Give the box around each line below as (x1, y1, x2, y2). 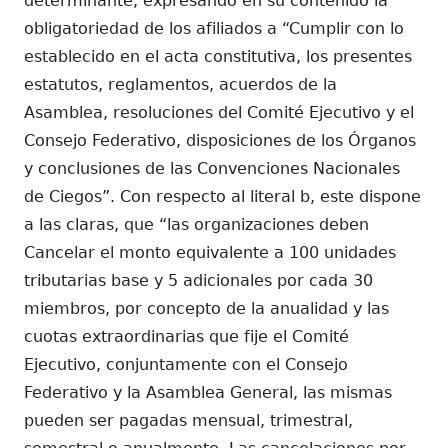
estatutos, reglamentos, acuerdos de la (24, 74, 337, 94)
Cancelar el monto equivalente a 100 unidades (24, 242, 396, 262)
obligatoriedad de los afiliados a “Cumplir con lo (24, 18, 404, 38)
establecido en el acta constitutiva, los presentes (24, 46, 412, 66)
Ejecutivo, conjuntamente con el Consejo (24, 354, 348, 374)
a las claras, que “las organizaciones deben (24, 214, 369, 234)
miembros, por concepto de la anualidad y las (24, 298, 389, 318)
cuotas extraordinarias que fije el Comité (24, 326, 349, 346)
